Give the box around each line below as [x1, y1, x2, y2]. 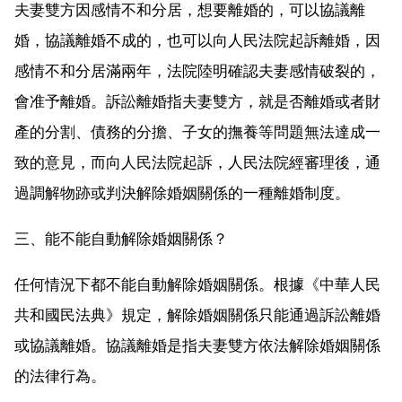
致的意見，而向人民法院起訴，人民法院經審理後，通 [14, 153, 380, 171]
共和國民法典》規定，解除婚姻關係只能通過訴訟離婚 [14, 305, 380, 324]
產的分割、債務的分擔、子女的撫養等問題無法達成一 [14, 122, 380, 141]
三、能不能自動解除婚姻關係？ [14, 229, 228, 248]
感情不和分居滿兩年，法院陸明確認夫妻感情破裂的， [14, 61, 380, 80]
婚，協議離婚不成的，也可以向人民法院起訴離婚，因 [14, 31, 380, 49]
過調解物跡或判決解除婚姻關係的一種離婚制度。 [14, 183, 350, 202]
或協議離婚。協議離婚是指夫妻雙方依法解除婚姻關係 [14, 336, 380, 354]
